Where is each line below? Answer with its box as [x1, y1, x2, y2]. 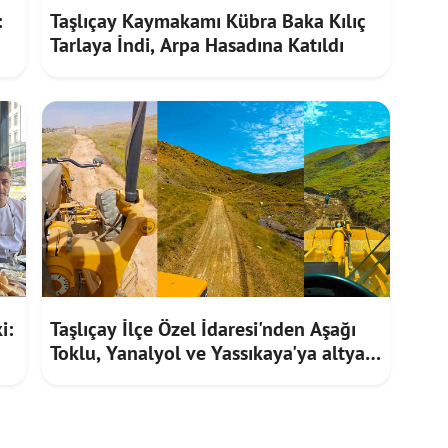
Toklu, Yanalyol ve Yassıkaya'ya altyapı [50, 340, 381, 367]
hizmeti [50, 364, 113, 391]
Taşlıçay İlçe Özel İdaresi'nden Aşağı [50, 316, 356, 343]
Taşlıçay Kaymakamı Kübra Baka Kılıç [50, 8, 366, 35]
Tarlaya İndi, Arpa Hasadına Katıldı [50, 32, 344, 59]
